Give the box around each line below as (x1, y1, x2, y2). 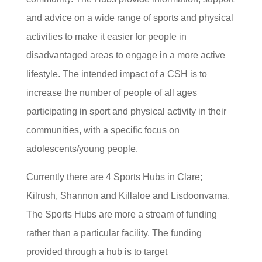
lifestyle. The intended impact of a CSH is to (26, 69, 207, 79)
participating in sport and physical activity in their (26, 106, 226, 116)
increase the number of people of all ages (26, 88, 197, 98)
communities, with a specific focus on (26, 125, 180, 135)
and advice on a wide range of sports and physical (26, 13, 233, 23)
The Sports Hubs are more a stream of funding (26, 209, 217, 219)
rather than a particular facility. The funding (26, 228, 202, 238)
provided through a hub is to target (26, 247, 167, 257)
